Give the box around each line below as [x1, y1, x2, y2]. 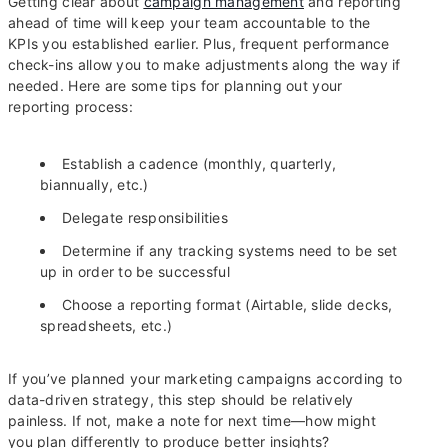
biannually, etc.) [40, 176, 149, 194]
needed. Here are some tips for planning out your [8, 77, 343, 95]
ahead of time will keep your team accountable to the [8, 14, 371, 32]
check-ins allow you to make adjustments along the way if [8, 56, 401, 74]
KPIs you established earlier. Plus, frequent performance [8, 35, 390, 53]
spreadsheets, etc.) [40, 317, 173, 335]
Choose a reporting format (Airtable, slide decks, [62, 296, 393, 314]
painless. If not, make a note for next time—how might [8, 412, 376, 430]
